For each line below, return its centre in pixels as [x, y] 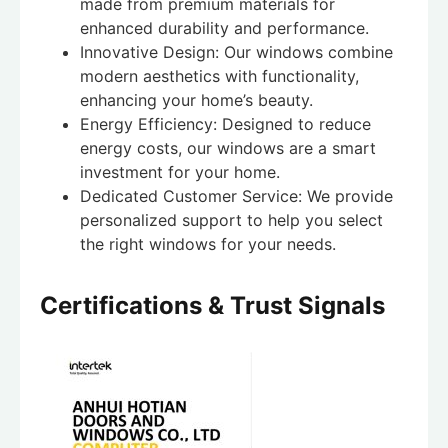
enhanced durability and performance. [224, 27]
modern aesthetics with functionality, [219, 75]
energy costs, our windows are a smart [228, 147]
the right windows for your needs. [208, 243]
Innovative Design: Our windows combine [236, 51]
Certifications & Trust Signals [212, 306]
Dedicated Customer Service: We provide [236, 195]
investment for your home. [180, 171]
